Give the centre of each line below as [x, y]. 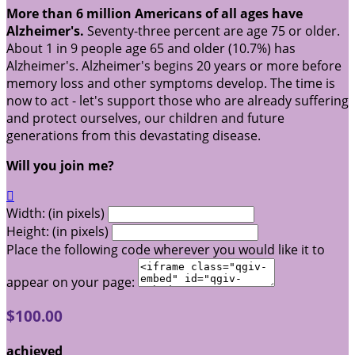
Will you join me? [62, 165]
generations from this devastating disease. [137, 135]
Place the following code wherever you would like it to [166, 249]
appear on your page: [71, 282]
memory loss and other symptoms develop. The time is [171, 83]
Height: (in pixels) [57, 231]
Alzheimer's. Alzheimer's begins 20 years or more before [174, 65]
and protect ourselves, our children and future [145, 118]
